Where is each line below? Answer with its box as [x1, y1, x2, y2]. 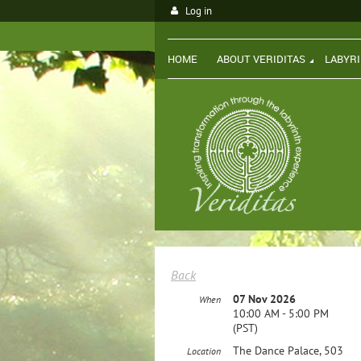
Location [187, 344, 221, 357]
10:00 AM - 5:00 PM [233, 305, 329, 321]
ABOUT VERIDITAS [217, 52, 305, 66]
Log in [185, 4, 212, 18]
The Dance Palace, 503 [233, 342, 343, 358]
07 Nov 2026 [233, 291, 296, 306]
